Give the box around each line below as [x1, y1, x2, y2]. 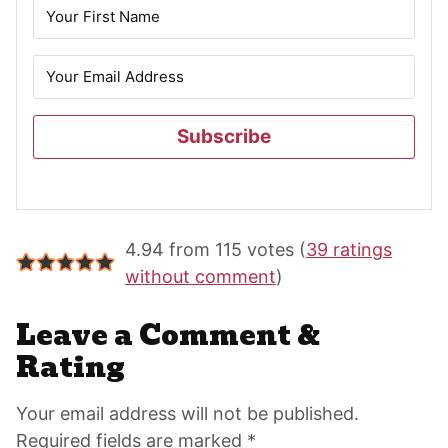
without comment [124, 265, 276, 287]
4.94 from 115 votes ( [124, 238, 306, 260]
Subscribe [177, 124, 271, 148]
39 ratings [305, 238, 392, 260]
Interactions [15, 258, 211, 302]
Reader [15, 226, 127, 270]
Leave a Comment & [16, 313, 320, 357]
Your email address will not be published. [16, 402, 359, 424]
